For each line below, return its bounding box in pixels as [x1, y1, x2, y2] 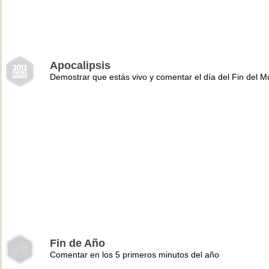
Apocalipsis [50, 59, 110, 71]
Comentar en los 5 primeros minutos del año [50, 250, 219, 259]
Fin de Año [50, 237, 105, 249]
